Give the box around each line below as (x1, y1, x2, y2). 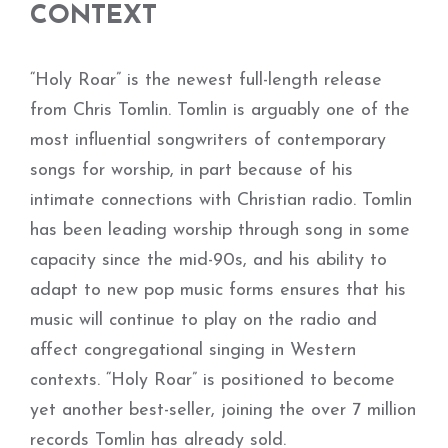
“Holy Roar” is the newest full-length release (30, 71, 382, 90)
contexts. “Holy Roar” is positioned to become (30, 371, 395, 390)
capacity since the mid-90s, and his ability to (30, 251, 387, 270)
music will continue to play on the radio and (30, 311, 377, 330)
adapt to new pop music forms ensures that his (30, 281, 406, 300)
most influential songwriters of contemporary (30, 131, 386, 150)
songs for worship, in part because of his (30, 161, 353, 180)
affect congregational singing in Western (30, 341, 356, 360)
